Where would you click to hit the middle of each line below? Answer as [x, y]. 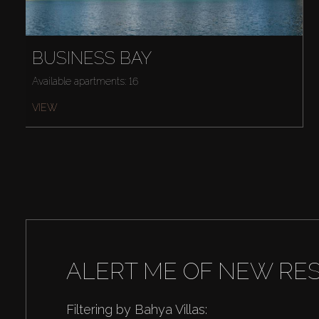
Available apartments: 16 [85, 82]
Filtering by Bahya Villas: [136, 310]
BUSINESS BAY [92, 58]
